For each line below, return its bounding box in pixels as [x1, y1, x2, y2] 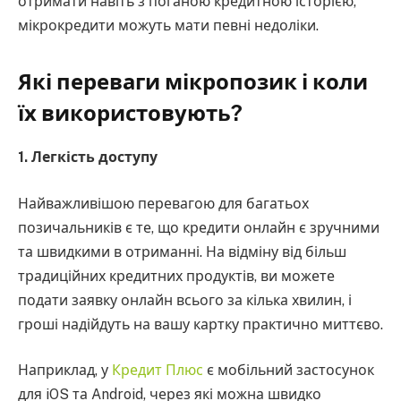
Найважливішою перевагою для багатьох [18, 194, 309, 212]
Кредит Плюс [112, 362, 203, 380]
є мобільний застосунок [203, 362, 374, 380]
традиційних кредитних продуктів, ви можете [18, 267, 335, 285]
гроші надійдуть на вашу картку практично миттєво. [18, 315, 383, 333]
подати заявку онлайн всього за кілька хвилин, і [18, 291, 352, 309]
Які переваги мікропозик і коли [18, 69, 368, 95]
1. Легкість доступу [18, 149, 158, 166]
